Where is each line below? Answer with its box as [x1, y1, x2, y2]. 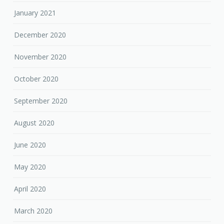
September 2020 [14, 96, 68, 106]
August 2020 [14, 118, 55, 128]
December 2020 [14, 30, 66, 40]
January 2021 [14, 8, 56, 18]
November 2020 [14, 52, 67, 62]
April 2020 [14, 184, 46, 194]
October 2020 [14, 74, 59, 84]
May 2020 [14, 162, 46, 172]
